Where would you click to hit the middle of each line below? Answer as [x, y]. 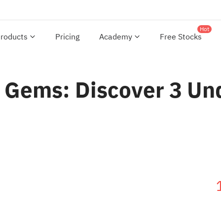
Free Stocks [181, 37]
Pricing [67, 37]
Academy [116, 37]
